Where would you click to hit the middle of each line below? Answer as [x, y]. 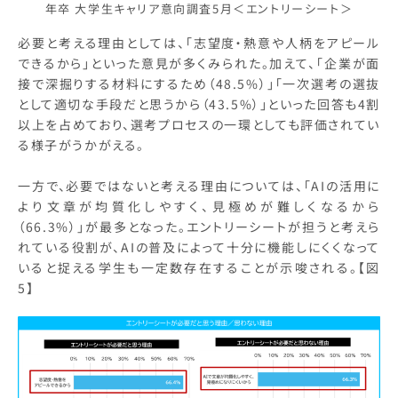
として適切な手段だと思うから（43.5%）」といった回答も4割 [199, 104]
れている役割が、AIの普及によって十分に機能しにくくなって [199, 247]
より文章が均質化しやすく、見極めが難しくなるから [199, 207]
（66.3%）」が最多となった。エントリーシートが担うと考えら [199, 227]
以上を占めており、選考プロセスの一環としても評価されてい [199, 125]
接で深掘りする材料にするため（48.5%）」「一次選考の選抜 [199, 84]
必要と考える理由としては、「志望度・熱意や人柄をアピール [199, 43]
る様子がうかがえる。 [81, 145]
